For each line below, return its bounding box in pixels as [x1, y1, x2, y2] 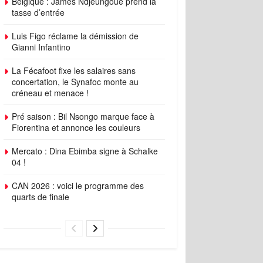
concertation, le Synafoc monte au [12, 76, 139, 87]
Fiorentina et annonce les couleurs [12, 122, 140, 133]
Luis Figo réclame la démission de [12, 30, 139, 42]
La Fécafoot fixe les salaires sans [12, 65, 136, 76]
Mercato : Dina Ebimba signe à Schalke [12, 145, 158, 157]
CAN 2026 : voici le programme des [12, 180, 144, 191]
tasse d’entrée [12, 6, 65, 18]
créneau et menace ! [12, 87, 89, 99]
